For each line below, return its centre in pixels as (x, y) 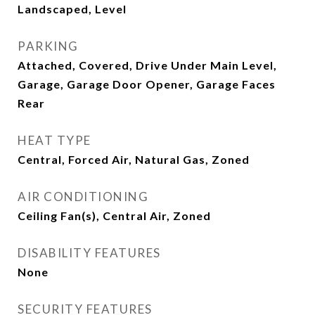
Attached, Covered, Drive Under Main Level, (147, 65)
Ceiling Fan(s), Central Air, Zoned (114, 216)
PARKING (48, 46)
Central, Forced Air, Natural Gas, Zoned (134, 159)
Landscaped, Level (72, 9)
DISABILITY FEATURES (89, 253)
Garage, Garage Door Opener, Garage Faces (147, 84)
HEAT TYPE (54, 140)
